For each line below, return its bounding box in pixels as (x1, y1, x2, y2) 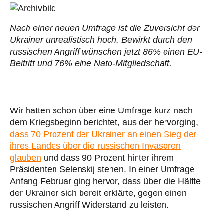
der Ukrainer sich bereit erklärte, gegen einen (10, 188, 187, 198)
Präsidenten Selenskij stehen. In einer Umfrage (10, 164, 194, 174)
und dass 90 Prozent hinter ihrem (41, 152, 174, 163)
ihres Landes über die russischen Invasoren (10, 140, 181, 151)
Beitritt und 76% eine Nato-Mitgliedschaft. (10, 58, 172, 68)
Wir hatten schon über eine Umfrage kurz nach (10, 105, 192, 115)
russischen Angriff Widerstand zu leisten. (10, 199, 169, 210)
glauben (10, 152, 41, 163)
